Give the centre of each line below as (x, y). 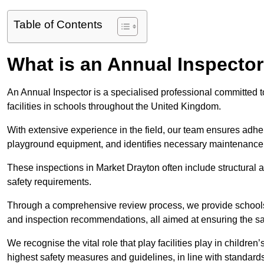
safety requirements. (49, 182)
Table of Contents (58, 25)
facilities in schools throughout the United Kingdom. (115, 107)
